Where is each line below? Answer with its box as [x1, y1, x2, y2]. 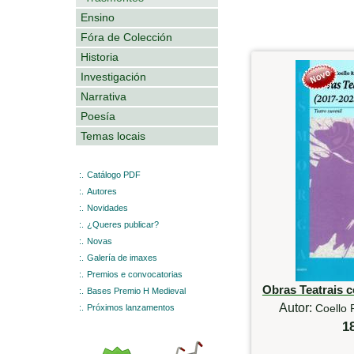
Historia [81, 50, 119, 63]
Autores [87, 186, 117, 196]
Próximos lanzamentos [87, 302, 175, 312]
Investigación [81, 70, 146, 83]
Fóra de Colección [81, 30, 172, 43]
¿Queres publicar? [87, 219, 159, 229]
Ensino [81, 10, 115, 24]
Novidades [87, 202, 128, 213]
